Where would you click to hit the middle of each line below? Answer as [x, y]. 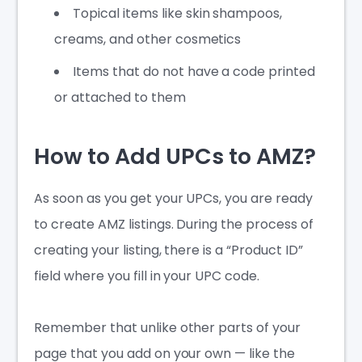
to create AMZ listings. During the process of [174, 225]
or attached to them [120, 97]
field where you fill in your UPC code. [147, 276]
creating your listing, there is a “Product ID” [168, 250]
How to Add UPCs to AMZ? [175, 157]
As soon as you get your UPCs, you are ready [173, 199]
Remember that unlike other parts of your [167, 328]
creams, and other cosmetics [148, 39]
